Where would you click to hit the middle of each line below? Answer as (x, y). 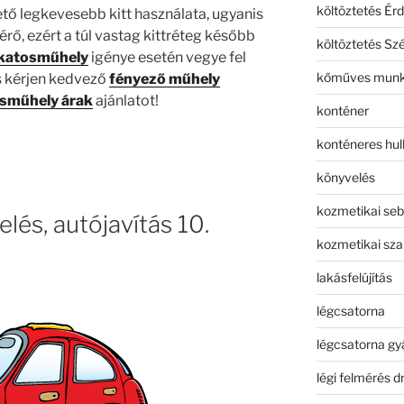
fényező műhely (164, 79)
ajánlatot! (126, 101)
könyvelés (345, 177)
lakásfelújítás (354, 277)
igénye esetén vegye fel (167, 58)
